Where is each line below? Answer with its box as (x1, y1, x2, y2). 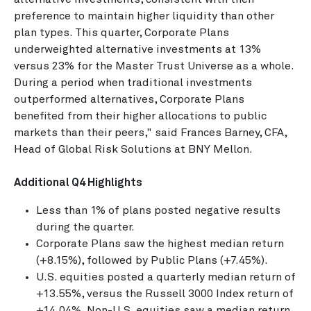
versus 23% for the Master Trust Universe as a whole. (14, 60, 294, 72)
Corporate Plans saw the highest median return (36, 238, 284, 249)
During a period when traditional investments (14, 77, 252, 88)
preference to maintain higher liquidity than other (14, 10, 274, 22)
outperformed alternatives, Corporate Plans (14, 94, 244, 105)
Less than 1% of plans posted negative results (36, 205, 280, 216)
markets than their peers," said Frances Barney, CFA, (14, 127, 287, 138)
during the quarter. (36, 221, 135, 233)
